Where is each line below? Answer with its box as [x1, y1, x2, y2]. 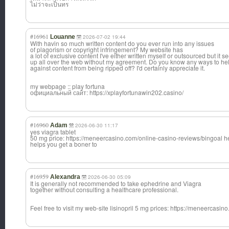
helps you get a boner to [30, 140, 97, 149]
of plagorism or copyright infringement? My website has [30, 45, 183, 54]
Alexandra [50, 173, 80, 181]
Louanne [50, 33, 75, 41]
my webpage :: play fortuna [30, 82, 105, 91]
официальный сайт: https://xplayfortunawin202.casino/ [30, 88, 184, 97]
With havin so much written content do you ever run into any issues [30, 39, 214, 48]
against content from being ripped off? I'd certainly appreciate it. [30, 63, 205, 73]
